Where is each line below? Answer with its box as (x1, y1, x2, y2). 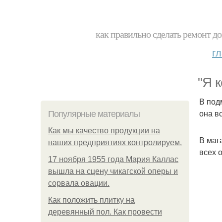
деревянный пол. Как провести (48, 208, 162, 216)
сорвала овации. (48, 179, 110, 187)
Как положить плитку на (48, 196, 135, 204)
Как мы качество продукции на (48, 126, 160, 135)
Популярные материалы (48, 109, 140, 119)
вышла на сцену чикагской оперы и (48, 167, 178, 175)
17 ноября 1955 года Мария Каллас (48, 155, 178, 164)
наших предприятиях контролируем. (48, 138, 182, 147)
